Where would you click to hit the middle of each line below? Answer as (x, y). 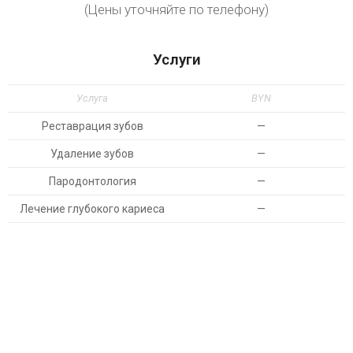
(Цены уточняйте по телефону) (176, 9)
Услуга (92, 98)
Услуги (176, 59)
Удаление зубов (92, 154)
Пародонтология (92, 181)
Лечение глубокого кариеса (92, 209)
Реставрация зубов (92, 126)
